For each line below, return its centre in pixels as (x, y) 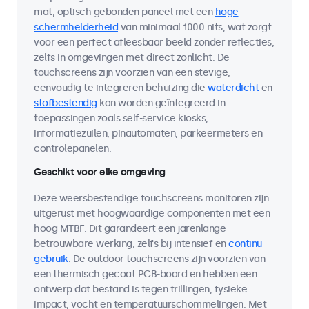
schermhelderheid (76, 27)
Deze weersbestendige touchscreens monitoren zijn (151, 198)
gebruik (51, 259)
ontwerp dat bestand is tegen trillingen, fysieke (140, 289)
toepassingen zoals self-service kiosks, (121, 118)
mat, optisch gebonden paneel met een (124, 12)
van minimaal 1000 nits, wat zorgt (195, 27)
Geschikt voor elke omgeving (100, 172)
